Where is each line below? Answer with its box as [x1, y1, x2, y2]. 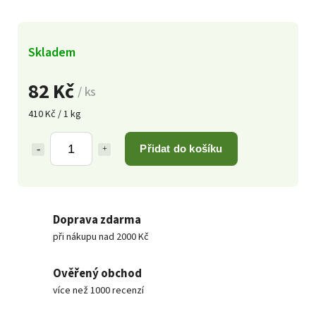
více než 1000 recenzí [53, 283, 144, 298]
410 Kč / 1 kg [28, 107, 81, 121]
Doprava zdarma [53, 211, 141, 229]
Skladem [28, 42, 75, 61]
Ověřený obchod [53, 265, 142, 282]
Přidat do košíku [140, 142, 223, 154]
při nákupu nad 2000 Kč [53, 229, 149, 244]
